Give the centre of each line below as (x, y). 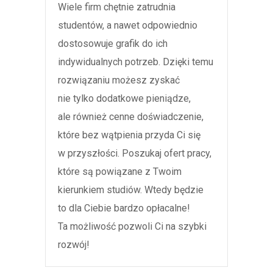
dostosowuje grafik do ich (113, 44)
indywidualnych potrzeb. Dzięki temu (136, 62)
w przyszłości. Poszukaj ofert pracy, (135, 154)
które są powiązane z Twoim (120, 172)
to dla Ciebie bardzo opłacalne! (124, 208)
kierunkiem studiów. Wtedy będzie (131, 190)
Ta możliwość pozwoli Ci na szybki (132, 227)
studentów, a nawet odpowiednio (128, 26)
